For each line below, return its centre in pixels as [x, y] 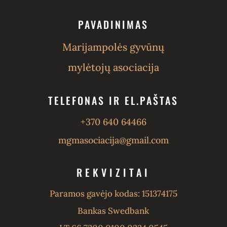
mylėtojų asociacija [113, 67]
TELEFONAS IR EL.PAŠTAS [113, 101]
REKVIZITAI [113, 173]
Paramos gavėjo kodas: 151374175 [113, 194]
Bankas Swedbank [113, 211]
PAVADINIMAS [113, 25]
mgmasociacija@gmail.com [113, 140]
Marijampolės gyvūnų [113, 47]
